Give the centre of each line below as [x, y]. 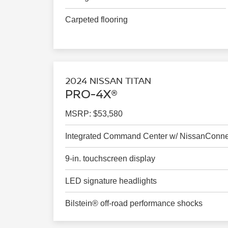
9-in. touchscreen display [110, 158]
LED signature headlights [111, 181]
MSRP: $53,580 [94, 113]
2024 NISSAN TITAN [108, 80]
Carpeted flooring [97, 20]
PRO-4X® [92, 93]
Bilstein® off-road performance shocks [134, 203]
